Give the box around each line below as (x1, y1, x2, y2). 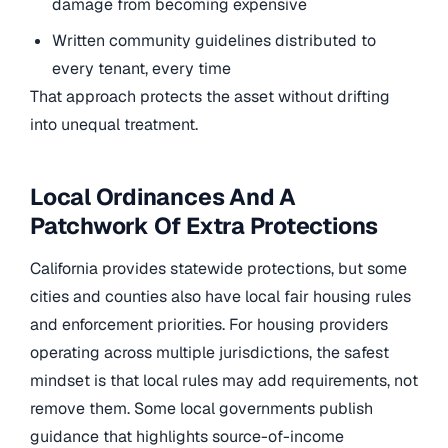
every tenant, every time (52, 58, 232, 80)
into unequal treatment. (30, 114, 198, 136)
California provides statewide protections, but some (30, 257, 407, 279)
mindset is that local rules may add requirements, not (30, 369, 418, 391)
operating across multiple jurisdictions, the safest (30, 341, 389, 363)
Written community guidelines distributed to (52, 30, 377, 52)
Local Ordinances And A (30, 182, 296, 213)
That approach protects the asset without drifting (30, 86, 390, 108)
